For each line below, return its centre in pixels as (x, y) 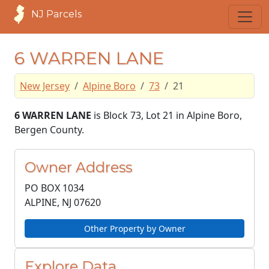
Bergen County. (49, 130)
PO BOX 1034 (54, 188)
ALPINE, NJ (48, 202)
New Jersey (45, 86)
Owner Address (78, 167)
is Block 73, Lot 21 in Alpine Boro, (167, 115)
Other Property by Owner (134, 228)
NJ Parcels (56, 14)
